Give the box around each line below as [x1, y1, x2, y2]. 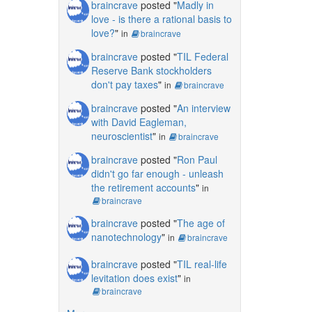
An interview [176, 100, 231, 115]
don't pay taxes [91, 77, 158, 91]
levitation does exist [91, 270, 178, 285]
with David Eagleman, [91, 114, 187, 129]
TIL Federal [176, 49, 228, 63]
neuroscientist [91, 128, 153, 143]
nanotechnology [91, 229, 162, 244]
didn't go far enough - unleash [91, 166, 224, 180]
